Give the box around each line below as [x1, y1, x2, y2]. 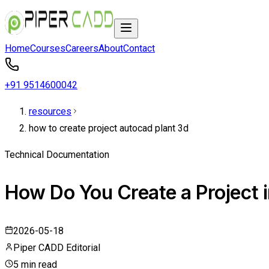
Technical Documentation [5, 149, 109, 160]
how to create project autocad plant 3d [29, 122, 189, 134]
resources [29, 106, 71, 117]
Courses [30, 43, 65, 54]
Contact [123, 43, 155, 54]
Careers [65, 43, 98, 54]
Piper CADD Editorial [13, 241, 100, 253]
